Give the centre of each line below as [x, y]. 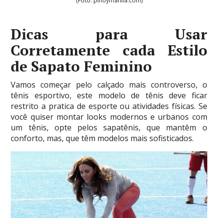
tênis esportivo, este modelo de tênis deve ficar [109, 96]
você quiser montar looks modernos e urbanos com [109, 117]
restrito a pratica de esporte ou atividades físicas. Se [109, 106]
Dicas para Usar [109, 34]
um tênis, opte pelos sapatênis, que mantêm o [109, 128]
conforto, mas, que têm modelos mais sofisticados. [102, 138]
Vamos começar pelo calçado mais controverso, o [109, 85]
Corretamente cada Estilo [109, 50]
